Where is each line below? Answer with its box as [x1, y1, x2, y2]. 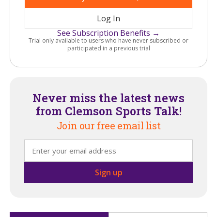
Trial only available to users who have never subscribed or [29, 36, 188, 45]
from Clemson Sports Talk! [35, 104, 182, 119]
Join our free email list [56, 119, 161, 132]
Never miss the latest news [32, 91, 185, 106]
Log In [97, 13, 120, 24]
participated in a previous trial [67, 44, 150, 53]
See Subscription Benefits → [57, 28, 160, 39]
